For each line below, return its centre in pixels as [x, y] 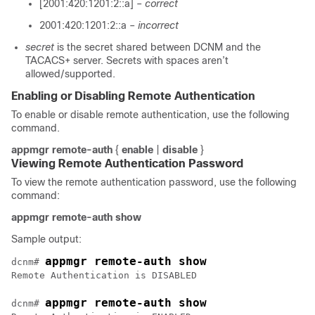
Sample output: [46, 239]
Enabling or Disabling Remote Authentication [133, 96]
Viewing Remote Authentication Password [127, 163]
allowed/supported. [70, 74]
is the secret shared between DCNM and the [159, 47]
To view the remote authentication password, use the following [154, 182]
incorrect [158, 25]
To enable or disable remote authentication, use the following [150, 115]
